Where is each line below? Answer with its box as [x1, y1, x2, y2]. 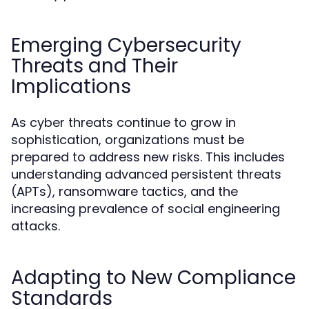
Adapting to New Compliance [11, 264, 296, 291]
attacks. [11, 217, 60, 235]
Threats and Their [11, 52, 178, 79]
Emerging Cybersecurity [11, 32, 241, 59]
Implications [11, 73, 131, 100]
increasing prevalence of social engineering [11, 200, 280, 217]
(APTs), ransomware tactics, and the [11, 183, 238, 200]
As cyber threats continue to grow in [11, 114, 236, 131]
